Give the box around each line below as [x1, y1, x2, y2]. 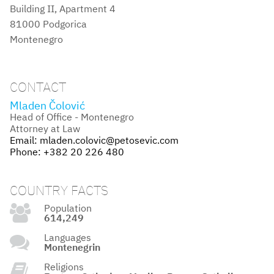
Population [44, 201, 92, 214]
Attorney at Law [10, 122, 80, 135]
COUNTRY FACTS [10, 181, 108, 199]
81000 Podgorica [10, 18, 87, 31]
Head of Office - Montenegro [10, 110, 134, 123]
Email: [10, 133, 40, 146]
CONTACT [10, 77, 66, 95]
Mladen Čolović [10, 98, 85, 113]
